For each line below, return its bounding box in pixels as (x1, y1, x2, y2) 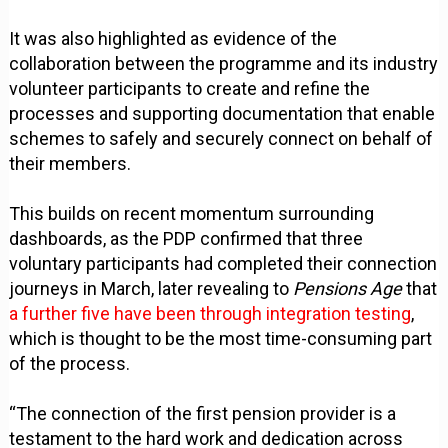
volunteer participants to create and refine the (9, 77, 371, 99)
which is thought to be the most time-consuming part (9, 327, 433, 349)
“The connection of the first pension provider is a (9, 402, 397, 424)
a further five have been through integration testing (9, 302, 412, 324)
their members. (9, 152, 132, 174)
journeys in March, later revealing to (9, 277, 294, 299)
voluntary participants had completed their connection (9, 252, 438, 274)
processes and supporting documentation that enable (9, 102, 436, 124)
